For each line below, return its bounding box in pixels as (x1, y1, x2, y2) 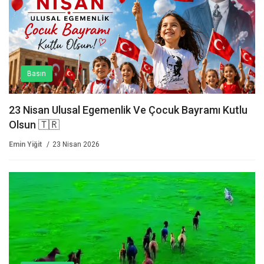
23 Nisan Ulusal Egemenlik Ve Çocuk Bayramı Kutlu (9, 104, 247, 117)
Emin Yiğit (9, 140, 42, 149)
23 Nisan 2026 (52, 140, 100, 149)
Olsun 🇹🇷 (9, 118, 60, 131)
